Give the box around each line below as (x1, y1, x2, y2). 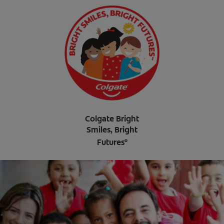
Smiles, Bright (86, 124, 137, 135)
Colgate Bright (85, 113, 139, 124)
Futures (96, 137, 124, 148)
